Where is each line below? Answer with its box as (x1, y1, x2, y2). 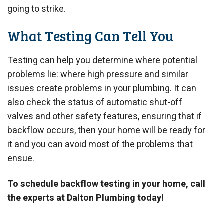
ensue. (7, 151, 34, 165)
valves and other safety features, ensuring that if (7, 109, 202, 123)
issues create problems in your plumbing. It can (7, 81, 196, 95)
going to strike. (7, 2, 66, 16)
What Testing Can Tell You (7, 26, 174, 46)
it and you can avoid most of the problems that (7, 137, 193, 151)
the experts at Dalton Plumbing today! (7, 191, 164, 205)
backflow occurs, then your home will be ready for (7, 123, 205, 137)
